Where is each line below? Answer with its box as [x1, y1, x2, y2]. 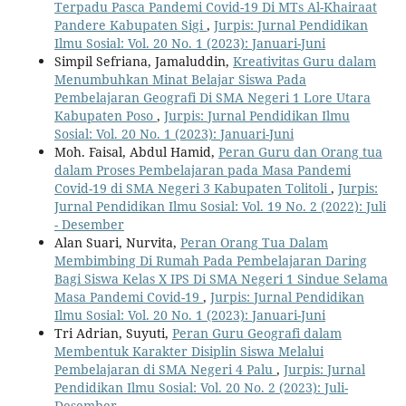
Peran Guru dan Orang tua [217, 143, 382, 161]
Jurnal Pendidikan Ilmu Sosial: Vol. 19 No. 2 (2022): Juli [53, 198, 386, 216]
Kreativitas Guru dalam [232, 53, 376, 71]
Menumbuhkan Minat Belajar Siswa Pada [53, 71, 306, 89]
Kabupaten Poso [53, 107, 157, 125]
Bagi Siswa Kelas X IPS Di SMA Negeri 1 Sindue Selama [53, 270, 388, 288]
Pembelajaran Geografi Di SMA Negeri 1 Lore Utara [53, 89, 371, 107]
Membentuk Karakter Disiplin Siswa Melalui [53, 343, 324, 361]
